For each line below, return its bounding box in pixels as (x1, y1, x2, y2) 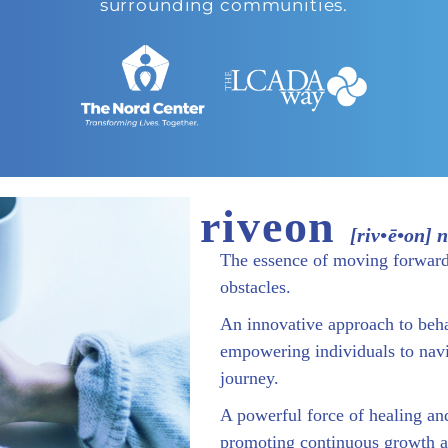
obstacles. (220, 276, 292, 297)
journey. (220, 367, 280, 388)
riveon (200, 200, 350, 252)
